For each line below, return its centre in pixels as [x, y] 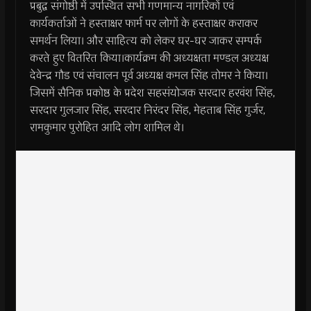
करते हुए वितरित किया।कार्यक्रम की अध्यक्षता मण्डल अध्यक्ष [149, 58]
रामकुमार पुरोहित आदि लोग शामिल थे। [107, 127]
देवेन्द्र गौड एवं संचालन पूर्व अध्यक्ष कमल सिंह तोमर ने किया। [149, 75]
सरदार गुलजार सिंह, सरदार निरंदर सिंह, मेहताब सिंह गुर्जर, [147, 110]
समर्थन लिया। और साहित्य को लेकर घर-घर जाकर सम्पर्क [145, 41]
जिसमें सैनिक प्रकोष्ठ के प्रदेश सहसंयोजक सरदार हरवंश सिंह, [152, 93]
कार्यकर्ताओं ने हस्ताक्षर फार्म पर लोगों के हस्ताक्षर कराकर [143, 23]
